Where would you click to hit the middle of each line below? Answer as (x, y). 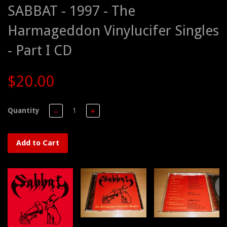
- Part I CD (40, 51)
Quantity (24, 111)
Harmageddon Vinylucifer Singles (113, 31)
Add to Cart (38, 143)
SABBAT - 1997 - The (71, 11)
